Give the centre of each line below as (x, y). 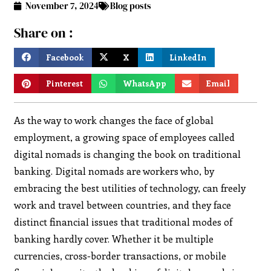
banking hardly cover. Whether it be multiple (114, 238)
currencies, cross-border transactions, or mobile (120, 255)
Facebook (65, 57)
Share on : (44, 33)
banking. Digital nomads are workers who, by (114, 171)
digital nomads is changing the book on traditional (128, 154)
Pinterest (65, 83)
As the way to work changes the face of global (114, 120)
